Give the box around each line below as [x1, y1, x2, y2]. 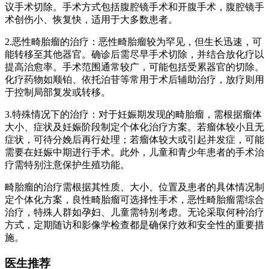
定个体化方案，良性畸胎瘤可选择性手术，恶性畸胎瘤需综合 [5, 195, 264, 205]
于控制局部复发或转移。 [5, 87, 110, 98]
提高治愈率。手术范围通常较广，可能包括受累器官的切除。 [5, 62, 264, 73]
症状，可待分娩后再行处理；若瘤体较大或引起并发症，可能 [5, 134, 264, 145]
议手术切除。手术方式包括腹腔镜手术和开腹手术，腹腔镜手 [5, 2, 264, 13]
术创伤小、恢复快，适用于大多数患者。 [5, 14, 178, 25]
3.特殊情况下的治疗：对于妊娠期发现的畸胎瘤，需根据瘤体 [5, 109, 262, 120]
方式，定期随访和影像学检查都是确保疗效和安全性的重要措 [5, 220, 264, 231]
